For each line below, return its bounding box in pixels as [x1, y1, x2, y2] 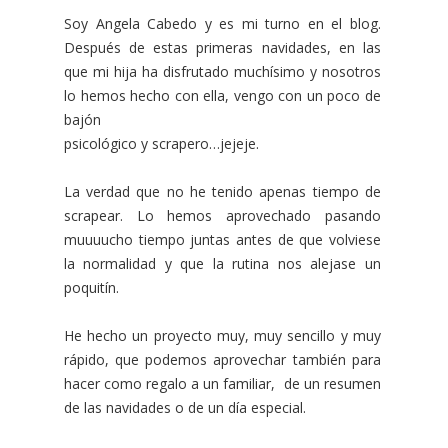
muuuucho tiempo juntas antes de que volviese [64, 229, 381, 249]
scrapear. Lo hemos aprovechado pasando [64, 205, 381, 225]
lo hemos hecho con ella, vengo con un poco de [64, 85, 381, 105]
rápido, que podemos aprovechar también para [64, 349, 381, 369]
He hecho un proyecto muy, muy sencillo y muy [64, 325, 381, 345]
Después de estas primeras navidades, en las [64, 37, 381, 57]
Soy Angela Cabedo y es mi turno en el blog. [64, 13, 381, 33]
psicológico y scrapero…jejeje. [64, 133, 259, 153]
